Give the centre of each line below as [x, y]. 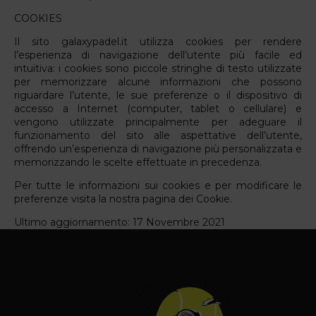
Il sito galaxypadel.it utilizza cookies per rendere [158, 41]
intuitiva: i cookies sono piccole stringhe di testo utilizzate [158, 68]
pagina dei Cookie [186, 199]
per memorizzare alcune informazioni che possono [158, 81]
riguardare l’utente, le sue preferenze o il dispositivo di [158, 95]
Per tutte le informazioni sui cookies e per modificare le [158, 185]
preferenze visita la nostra [78, 199]
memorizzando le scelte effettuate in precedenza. [138, 162]
